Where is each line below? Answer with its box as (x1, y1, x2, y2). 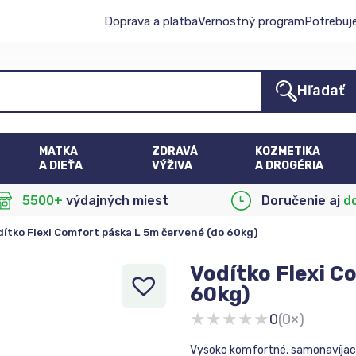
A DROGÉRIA (254, 159, 323, 172)
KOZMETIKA (254, 145, 320, 158)
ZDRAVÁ (152, 145, 199, 158)
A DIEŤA (39, 159, 83, 172)
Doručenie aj (261, 192, 344, 208)
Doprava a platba (104, 14, 198, 29)
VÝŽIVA (152, 159, 193, 172)
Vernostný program (198, 14, 304, 29)
